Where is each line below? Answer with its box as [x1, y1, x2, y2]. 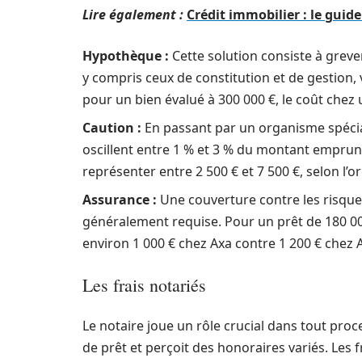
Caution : [82, 119, 141, 137]
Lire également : [82, 6, 183, 23]
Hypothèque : [82, 47, 169, 65]
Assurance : [82, 191, 157, 208]
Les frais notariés [82, 273, 206, 297]
